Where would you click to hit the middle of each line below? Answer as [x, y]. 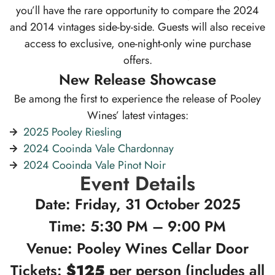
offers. [137, 60]
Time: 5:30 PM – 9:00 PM [137, 226]
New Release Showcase [137, 79]
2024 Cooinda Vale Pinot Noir [94, 165]
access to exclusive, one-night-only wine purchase [137, 43]
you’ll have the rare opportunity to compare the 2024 [137, 10]
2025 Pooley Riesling [72, 132]
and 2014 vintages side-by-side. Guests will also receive [137, 27]
